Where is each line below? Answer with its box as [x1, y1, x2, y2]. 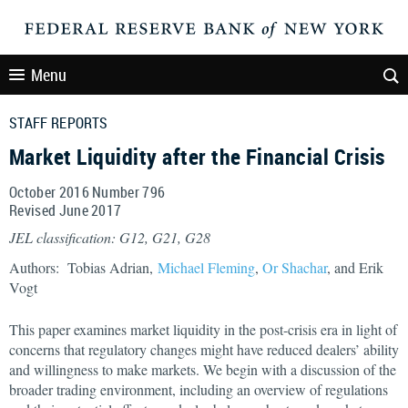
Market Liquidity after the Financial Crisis [9, 142, 385, 171]
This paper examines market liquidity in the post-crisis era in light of [9, 320, 397, 339]
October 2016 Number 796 [9, 182, 166, 202]
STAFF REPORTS [9, 113, 108, 133]
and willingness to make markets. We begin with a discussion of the [9, 360, 396, 379]
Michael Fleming [158, 258, 255, 277]
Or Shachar [262, 258, 327, 277]
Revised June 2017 [9, 200, 122, 220]
